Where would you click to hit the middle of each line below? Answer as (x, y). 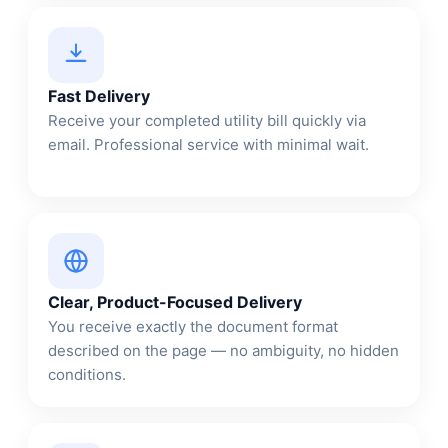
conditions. (87, 374)
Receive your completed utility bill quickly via (207, 120)
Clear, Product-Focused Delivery (175, 301)
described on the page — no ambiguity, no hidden (223, 350)
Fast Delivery (99, 95)
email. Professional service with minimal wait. (208, 144)
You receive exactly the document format (193, 326)
